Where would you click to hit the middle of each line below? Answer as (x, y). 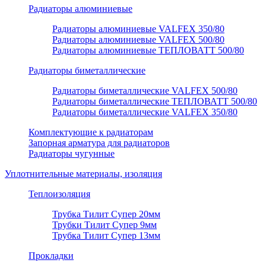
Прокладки (51, 255)
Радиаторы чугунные (72, 153)
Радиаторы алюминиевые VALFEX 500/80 (138, 39)
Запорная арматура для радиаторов (99, 142)
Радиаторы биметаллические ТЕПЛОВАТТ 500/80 (155, 101)
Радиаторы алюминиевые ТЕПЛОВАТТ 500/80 (148, 50)
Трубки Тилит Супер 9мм (104, 224)
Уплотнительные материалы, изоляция (83, 173)
